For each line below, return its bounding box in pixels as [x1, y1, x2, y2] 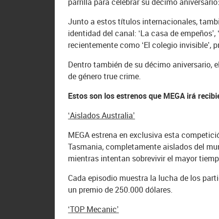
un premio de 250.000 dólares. [68, 184, 173, 196]
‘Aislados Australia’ [68, 110, 135, 121]
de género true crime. [68, 71, 141, 82]
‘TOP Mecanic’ [68, 204, 119, 215]
